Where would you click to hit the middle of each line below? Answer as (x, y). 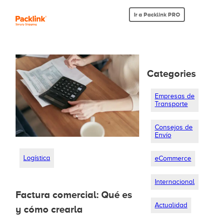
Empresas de (175, 96)
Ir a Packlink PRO (157, 15)
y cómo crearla (49, 209)
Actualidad (171, 205)
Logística (37, 158)
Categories (172, 73)
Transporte (171, 104)
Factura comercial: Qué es (74, 195)
